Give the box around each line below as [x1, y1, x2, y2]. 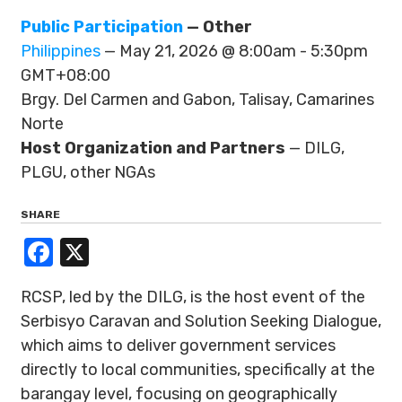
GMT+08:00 [21, 66, 110, 85]
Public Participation [21, 17, 183, 37]
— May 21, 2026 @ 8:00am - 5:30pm [100, 41, 368, 61]
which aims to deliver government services [21, 336, 336, 355]
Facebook [53, 235, 182, 269]
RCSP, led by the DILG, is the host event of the [21, 287, 365, 307]
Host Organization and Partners [21, 138, 285, 158]
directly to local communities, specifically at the [21, 360, 375, 380]
